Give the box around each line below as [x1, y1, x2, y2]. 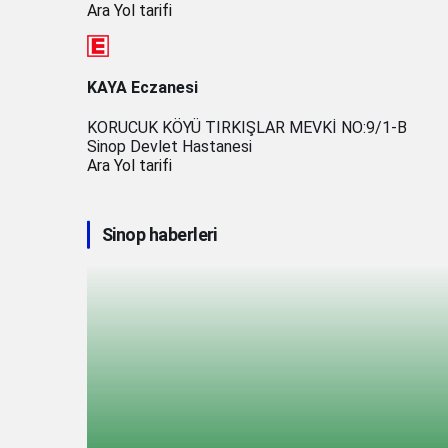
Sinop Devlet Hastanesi [87, 137, 252, 157]
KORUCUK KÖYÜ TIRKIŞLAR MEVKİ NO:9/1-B [87, 118, 407, 138]
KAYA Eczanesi [87, 78, 198, 98]
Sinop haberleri [102, 224, 217, 246]
